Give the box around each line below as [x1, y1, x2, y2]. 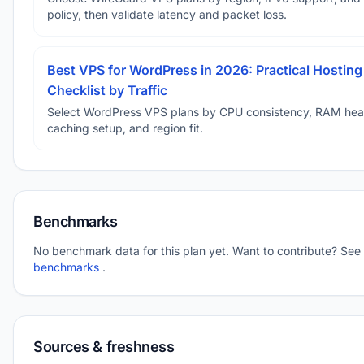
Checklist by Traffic [47, 82, 167, 98]
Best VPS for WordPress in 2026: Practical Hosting [47, 62, 362, 78]
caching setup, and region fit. [47, 121, 203, 135]
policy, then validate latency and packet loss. [47, 7, 287, 21]
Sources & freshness [33, 338, 175, 355]
